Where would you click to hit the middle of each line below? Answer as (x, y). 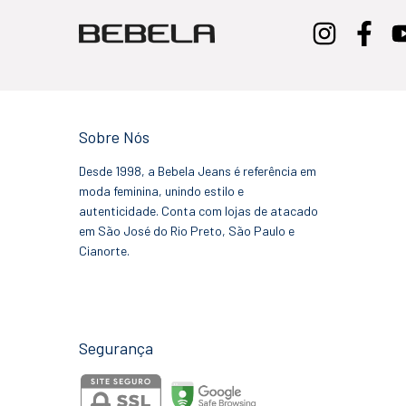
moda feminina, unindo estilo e (161, 190)
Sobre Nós (114, 136)
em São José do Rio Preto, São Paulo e (187, 230)
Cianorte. (104, 250)
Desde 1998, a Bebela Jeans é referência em (198, 170)
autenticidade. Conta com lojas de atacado (198, 210)
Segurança (116, 348)
